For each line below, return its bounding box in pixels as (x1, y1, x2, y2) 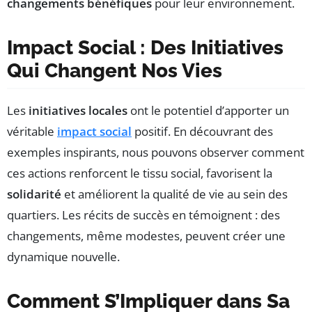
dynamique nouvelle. (7, 248, 120, 265)
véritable (7, 123, 57, 139)
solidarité (7, 185, 61, 202)
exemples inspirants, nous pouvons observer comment (7, 143, 304, 160)
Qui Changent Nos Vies (7, 58, 222, 82)
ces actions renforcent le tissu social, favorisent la (7, 164, 272, 181)
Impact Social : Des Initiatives (7, 36, 283, 59)
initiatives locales (29, 102, 127, 118)
